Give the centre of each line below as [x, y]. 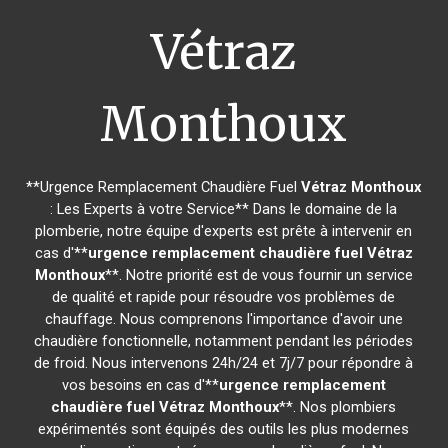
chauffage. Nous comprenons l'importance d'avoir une [223, 319]
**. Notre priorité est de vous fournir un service [258, 275]
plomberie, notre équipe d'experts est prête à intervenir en [224, 231]
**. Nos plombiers [338, 407]
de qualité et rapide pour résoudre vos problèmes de [224, 297]
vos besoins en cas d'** [140, 385]
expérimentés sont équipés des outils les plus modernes [224, 429]
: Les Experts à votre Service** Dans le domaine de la [224, 209]
